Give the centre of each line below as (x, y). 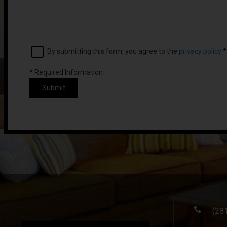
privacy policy (200, 51)
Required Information (68, 72)
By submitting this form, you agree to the (113, 51)
